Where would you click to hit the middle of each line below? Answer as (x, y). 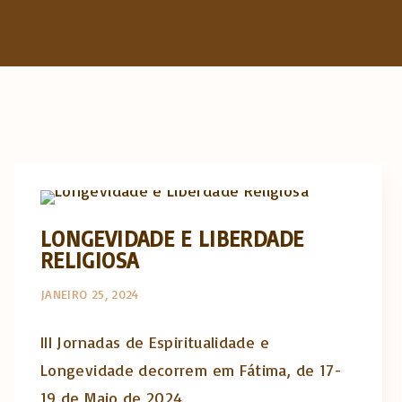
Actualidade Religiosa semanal (221, 171)
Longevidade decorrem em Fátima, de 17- (192, 369)
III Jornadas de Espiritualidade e (155, 341)
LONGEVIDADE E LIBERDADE (172, 238)
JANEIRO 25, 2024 (90, 293)
